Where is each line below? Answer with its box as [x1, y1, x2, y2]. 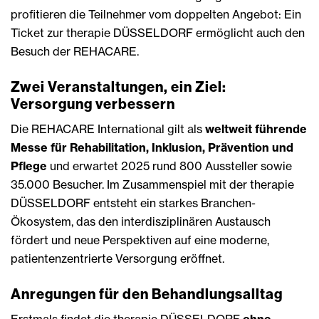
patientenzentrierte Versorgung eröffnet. [11, 251, 224, 266]
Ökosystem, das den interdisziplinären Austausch [11, 214, 271, 229]
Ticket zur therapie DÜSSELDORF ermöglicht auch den [11, 26, 305, 41]
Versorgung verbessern [11, 95, 175, 113]
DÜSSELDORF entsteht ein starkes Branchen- [11, 196, 256, 211]
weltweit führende [205, 122, 307, 137]
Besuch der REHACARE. [11, 44, 139, 59]
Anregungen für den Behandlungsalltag [11, 285, 283, 303]
